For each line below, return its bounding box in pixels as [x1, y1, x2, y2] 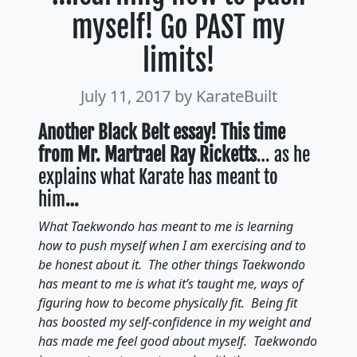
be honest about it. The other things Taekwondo [38, 256, 305, 273]
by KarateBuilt [174, 85, 277, 107]
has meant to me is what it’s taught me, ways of [38, 275, 303, 292]
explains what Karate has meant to [38, 165, 278, 189]
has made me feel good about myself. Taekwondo [38, 332, 317, 350]
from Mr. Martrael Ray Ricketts [38, 143, 257, 167]
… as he [257, 143, 310, 167]
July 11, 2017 [80, 85, 175, 107]
